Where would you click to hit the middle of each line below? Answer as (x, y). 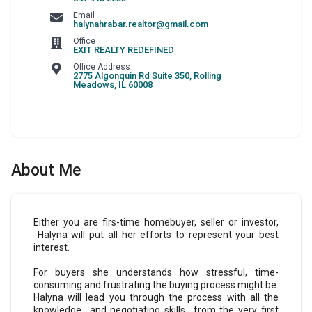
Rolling (207, 75)
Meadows (93, 84)
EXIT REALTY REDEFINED (123, 49)
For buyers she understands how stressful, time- (156, 272)
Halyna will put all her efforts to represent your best (156, 234)
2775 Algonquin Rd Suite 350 (131, 75)
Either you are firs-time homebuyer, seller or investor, (156, 222)
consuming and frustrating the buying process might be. (156, 284)
